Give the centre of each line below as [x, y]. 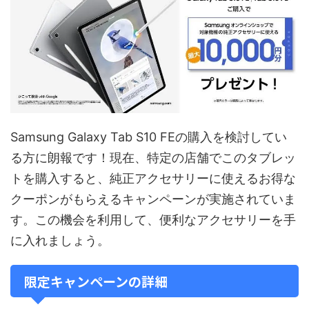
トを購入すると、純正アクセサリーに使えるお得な [153, 178]
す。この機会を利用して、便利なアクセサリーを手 [153, 219]
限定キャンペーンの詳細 [96, 281]
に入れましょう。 [60, 240]
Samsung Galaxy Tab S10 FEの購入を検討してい [149, 137]
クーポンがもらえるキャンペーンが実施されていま [153, 199]
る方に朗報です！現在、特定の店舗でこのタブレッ [153, 157]
